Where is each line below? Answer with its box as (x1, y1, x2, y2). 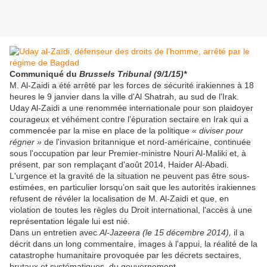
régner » (10, 137, 42, 147)
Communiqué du (10, 69, 79, 79)
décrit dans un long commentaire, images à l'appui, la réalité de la (10, 239, 257, 249)
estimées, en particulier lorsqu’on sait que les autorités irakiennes (10, 182, 256, 193)
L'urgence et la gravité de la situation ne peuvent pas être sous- (10, 171, 250, 181)
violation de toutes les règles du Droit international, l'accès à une (10, 205, 252, 215)
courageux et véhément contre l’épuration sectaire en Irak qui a (10, 114, 249, 125)
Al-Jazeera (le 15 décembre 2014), (100, 228, 231, 238)
